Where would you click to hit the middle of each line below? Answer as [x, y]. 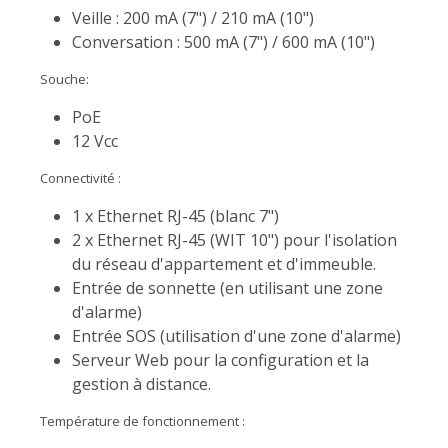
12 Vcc [95, 140]
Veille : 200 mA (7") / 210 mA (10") [193, 17]
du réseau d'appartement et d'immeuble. [224, 263]
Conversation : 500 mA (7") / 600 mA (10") [223, 41]
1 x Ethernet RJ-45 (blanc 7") [175, 215]
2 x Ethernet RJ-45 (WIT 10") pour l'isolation [234, 239]
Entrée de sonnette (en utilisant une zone [227, 287]
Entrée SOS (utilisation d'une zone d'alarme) [236, 335]
